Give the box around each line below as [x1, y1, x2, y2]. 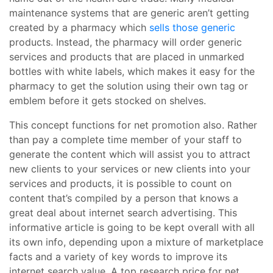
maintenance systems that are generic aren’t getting [9, 7, 249, 19]
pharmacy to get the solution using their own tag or [9, 80, 248, 92]
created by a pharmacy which [9, 21, 149, 34]
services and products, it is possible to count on [9, 177, 232, 190]
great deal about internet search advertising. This [9, 207, 237, 219]
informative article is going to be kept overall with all [9, 221, 255, 233]
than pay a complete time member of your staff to [9, 133, 242, 146]
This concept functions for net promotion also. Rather [9, 119, 257, 131]
